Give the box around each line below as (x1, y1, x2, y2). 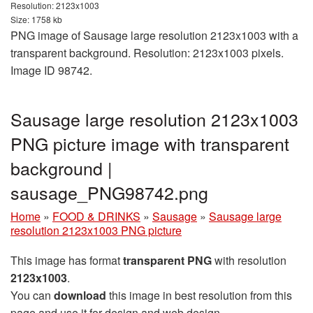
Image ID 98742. (10, 61, 92, 78)
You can (10, 286, 54, 303)
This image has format (10, 252, 123, 268)
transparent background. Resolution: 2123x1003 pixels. (10, 44, 284, 61)
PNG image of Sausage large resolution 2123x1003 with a (10, 27, 298, 43)
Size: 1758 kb (10, 13, 62, 25)
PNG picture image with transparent (10, 130, 289, 156)
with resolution (212, 252, 286, 268)
